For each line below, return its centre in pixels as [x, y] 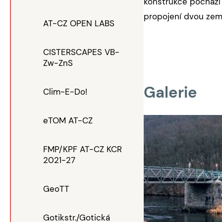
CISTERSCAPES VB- [81, 52]
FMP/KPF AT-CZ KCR [83, 149]
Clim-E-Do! [65, 92]
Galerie [170, 93]
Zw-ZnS [58, 63]
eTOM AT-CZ [68, 120]
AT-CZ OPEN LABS [79, 23]
